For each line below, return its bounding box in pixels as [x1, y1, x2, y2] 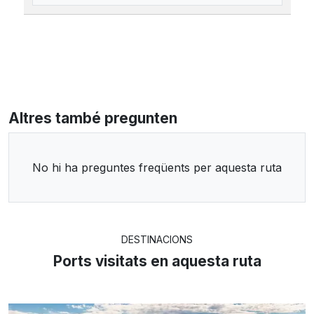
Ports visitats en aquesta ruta [53, 252, 261, 271]
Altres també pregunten [8, 109, 177, 128]
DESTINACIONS [121, 233, 193, 246]
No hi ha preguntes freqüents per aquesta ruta [32, 161, 282, 175]
